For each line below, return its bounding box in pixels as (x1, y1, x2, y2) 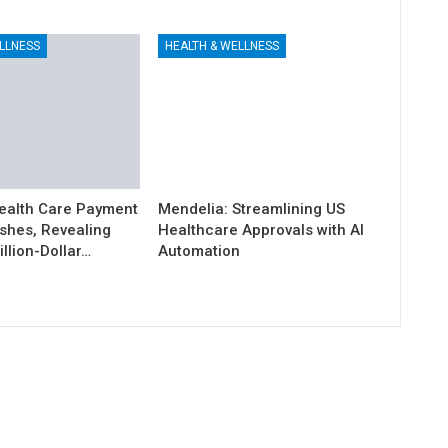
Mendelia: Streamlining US (158, 200, 346, 219)
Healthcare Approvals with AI (158, 221, 365, 240)
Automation (158, 242, 241, 261)
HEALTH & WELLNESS (165, 39, 280, 54)
